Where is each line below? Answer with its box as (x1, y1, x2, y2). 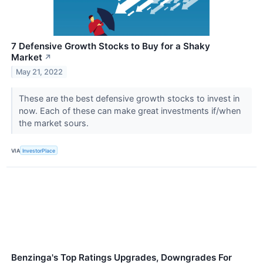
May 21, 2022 (16, 67, 63, 76)
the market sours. (18, 117, 91, 128)
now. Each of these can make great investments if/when (18, 105, 241, 116)
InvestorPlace (22, 147, 56, 154)
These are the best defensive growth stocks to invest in (18, 93, 240, 103)
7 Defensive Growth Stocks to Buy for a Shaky (11, 40, 210, 52)
